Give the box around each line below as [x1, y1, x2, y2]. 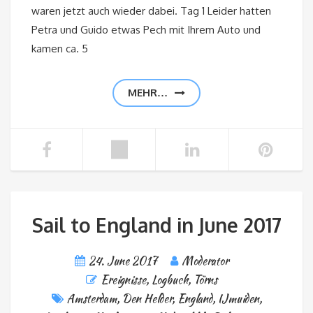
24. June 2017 [88, 253, 157, 270]
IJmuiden [217, 291, 259, 307]
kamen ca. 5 [31, 42, 88, 56]
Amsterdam [66, 291, 117, 307]
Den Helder [122, 291, 172, 307]
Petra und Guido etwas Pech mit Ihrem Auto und [31, 23, 261, 37]
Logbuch [151, 272, 188, 289]
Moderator [181, 253, 228, 270]
